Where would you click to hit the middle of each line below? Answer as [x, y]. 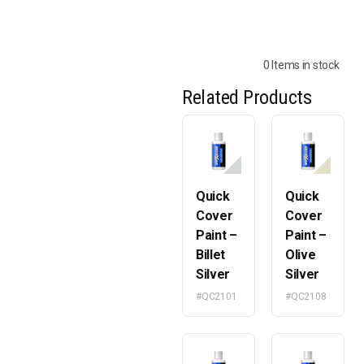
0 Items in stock [301, 65]
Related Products [247, 97]
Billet [211, 255]
